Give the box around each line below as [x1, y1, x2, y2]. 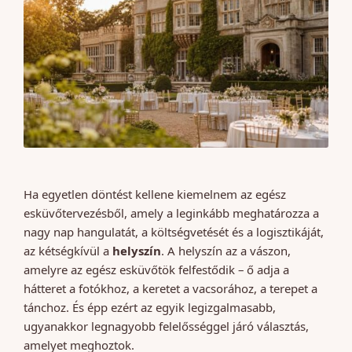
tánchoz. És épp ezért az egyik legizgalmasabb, [24, 299, 276, 315]
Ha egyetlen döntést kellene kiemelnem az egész [24, 185, 286, 202]
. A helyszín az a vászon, [161, 242, 291, 258]
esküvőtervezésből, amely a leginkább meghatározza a [24, 204, 319, 221]
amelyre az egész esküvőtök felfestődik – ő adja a [24, 261, 289, 277]
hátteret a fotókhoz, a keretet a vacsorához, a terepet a [24, 280, 317, 296]
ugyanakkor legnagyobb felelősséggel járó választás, [24, 317, 309, 334]
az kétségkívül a [24, 242, 112, 258]
